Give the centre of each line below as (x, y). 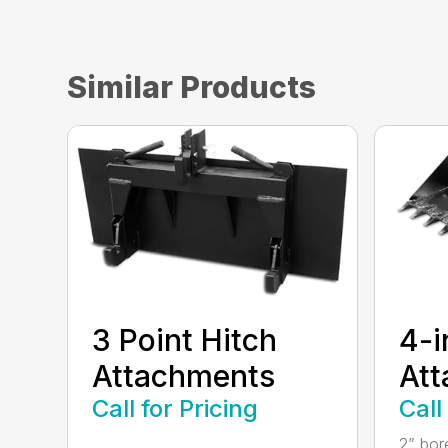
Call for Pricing (175, 409)
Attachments (184, 376)
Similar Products (192, 86)
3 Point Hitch (185, 340)
